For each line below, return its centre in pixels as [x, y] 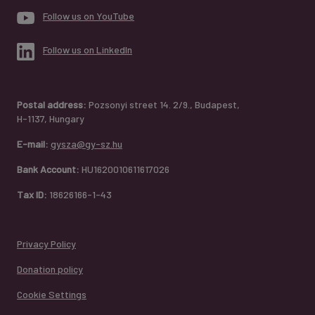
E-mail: [33, 143]
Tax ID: [32, 194]
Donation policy [50, 269]
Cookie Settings [52, 294]
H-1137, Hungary [51, 118]
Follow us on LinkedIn [88, 49]
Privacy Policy [46, 243]
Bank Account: [48, 169]
